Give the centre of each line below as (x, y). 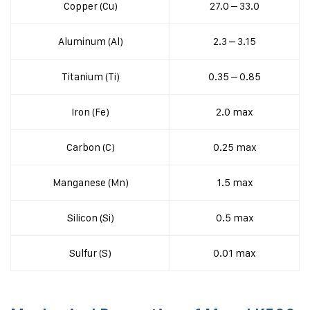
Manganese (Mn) (90, 182)
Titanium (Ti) (90, 76)
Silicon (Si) (90, 218)
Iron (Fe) (90, 112)
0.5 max (235, 218)
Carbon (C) (90, 147)
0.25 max (235, 147)
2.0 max (235, 112)
